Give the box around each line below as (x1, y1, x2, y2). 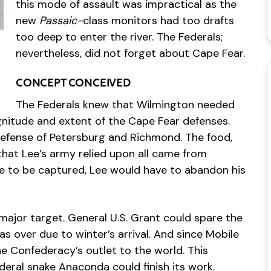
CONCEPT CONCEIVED (16, 78, 131, 90)
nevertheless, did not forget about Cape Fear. (16, 46, 245, 60)
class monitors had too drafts (83, 13, 234, 28)
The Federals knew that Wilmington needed (16, 97, 235, 112)
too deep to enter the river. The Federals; (16, 30, 223, 44)
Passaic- (39, 13, 83, 28)
